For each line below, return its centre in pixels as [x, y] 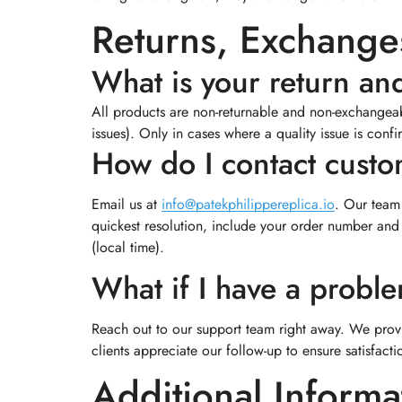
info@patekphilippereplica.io [248, 204]
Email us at [127, 204]
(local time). [128, 247]
